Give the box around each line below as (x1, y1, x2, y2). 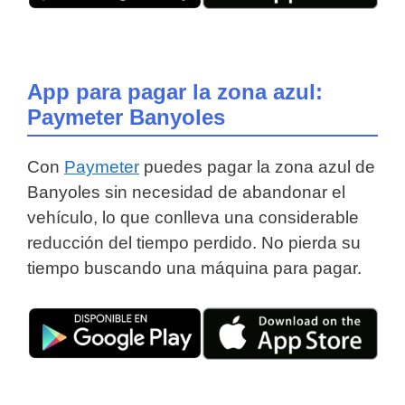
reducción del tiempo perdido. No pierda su (27, 232, 361, 252)
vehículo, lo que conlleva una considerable (27, 207, 359, 227)
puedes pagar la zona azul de (139, 156, 375, 176)
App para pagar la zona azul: (27, 79, 323, 104)
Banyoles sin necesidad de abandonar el (27, 182, 345, 202)
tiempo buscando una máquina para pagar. (27, 258, 362, 278)
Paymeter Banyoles (27, 104, 225, 129)
